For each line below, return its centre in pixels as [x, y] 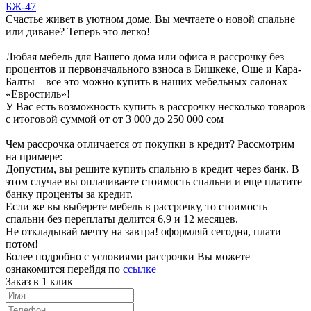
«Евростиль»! [38, 94]
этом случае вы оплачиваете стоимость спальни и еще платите [154, 181]
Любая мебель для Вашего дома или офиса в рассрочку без [145, 56]
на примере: [34, 156]
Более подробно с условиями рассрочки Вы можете [128, 256]
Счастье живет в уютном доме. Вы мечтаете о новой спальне [150, 19]
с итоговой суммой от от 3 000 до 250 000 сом [115, 119]
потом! [22, 244]
